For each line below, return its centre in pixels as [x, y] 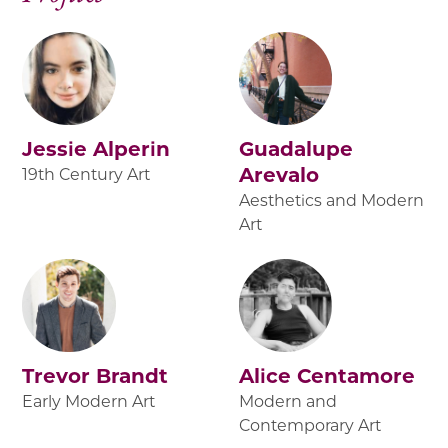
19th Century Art [86, 174]
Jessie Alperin [96, 148]
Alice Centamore [327, 375]
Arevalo [279, 174]
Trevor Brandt [95, 375]
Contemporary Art [310, 425]
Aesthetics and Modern [331, 200]
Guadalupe [296, 148]
